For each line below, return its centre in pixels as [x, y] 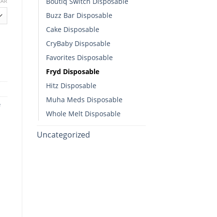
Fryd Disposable [73, 71]
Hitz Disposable [71, 85]
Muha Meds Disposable [84, 99]
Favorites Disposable [79, 57]
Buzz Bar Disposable [79, 15]
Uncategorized [63, 134]
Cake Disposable [73, 29]
